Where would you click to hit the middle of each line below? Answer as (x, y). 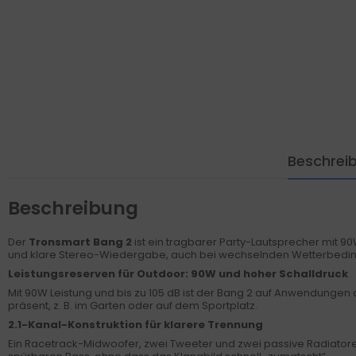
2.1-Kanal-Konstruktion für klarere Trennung (135, 325)
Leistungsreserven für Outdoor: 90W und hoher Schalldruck (178, 273)
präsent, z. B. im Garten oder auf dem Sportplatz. (133, 305)
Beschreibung (73, 208)
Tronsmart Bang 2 (79, 242)
